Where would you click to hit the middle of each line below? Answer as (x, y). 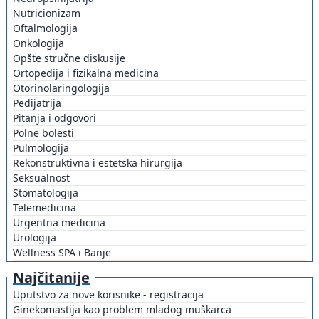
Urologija (35, 238)
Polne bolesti (43, 133)
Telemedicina (45, 208)
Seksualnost (41, 178)
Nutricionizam (47, 14)
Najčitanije (51, 278)
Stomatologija (46, 193)
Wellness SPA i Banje (62, 253)
